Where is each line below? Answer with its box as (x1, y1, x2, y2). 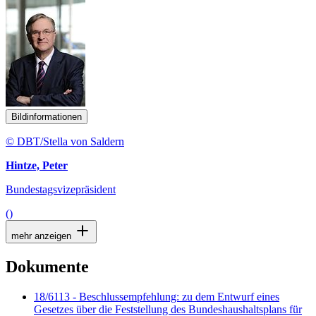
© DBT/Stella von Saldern (6, 135, 124, 148)
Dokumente (6, 257, 89, 276)
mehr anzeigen (11, 231, 74, 242)
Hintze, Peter (6, 159, 68, 172)
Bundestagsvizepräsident (6, 183, 116, 196)
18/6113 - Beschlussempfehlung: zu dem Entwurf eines (34, 290, 279, 303)
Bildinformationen (11, 111, 82, 123)
